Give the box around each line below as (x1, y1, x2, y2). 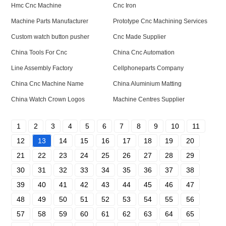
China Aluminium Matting (113, 80, 182, 87)
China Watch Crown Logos (11, 96, 85, 103)
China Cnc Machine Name (11, 80, 84, 87)
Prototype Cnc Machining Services (113, 18, 207, 25)
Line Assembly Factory (11, 65, 73, 72)
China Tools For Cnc (11, 49, 68, 56)
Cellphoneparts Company (113, 65, 184, 72)
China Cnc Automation (113, 49, 175, 56)
